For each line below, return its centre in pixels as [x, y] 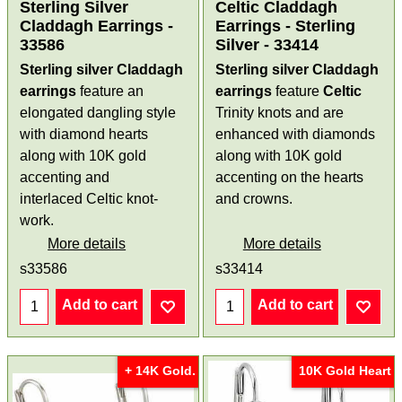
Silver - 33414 [267, 44]
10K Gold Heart [345, 370]
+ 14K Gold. [160, 370]
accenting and [65, 177]
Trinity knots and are [280, 112]
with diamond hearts [84, 134]
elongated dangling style [98, 112]
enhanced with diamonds [295, 134]
